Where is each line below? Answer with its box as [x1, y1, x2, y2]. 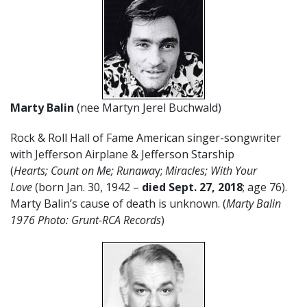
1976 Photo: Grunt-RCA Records [10, 212, 161, 228]
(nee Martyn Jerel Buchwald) [77, 99, 221, 115]
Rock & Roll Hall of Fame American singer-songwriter [10, 130, 281, 145]
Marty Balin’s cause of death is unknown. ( [10, 195, 226, 211]
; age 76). [243, 179, 287, 195]
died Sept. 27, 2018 [142, 179, 243, 195]
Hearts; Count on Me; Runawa [14, 162, 155, 178]
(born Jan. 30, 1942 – [32, 179, 142, 195]
